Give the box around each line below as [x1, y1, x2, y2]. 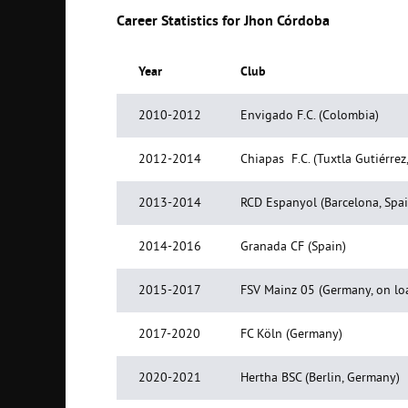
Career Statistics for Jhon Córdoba [117, 13, 330, 31]
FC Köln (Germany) [240, 327, 342, 342]
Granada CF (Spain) [240, 240, 346, 255]
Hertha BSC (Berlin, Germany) [240, 371, 400, 386]
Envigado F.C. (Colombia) [240, 108, 379, 124]
